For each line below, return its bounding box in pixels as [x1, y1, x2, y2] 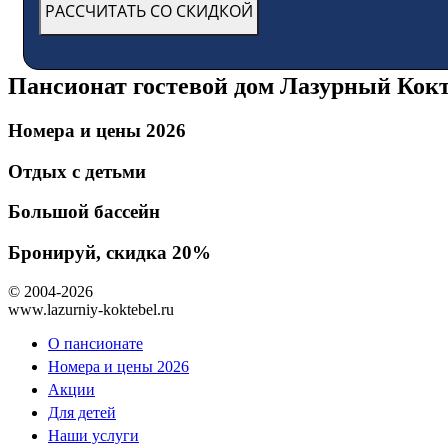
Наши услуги [48, 426, 139, 444]
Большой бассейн [8, 201, 160, 223]
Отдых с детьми [8, 160, 146, 182]
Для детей [48, 403, 116, 421]
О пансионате [48, 334, 143, 352]
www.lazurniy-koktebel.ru [8, 300, 174, 318]
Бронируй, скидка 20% [8, 242, 211, 264]
